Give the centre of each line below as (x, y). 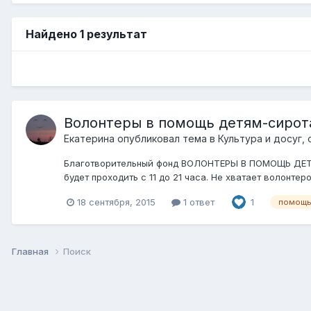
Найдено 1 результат (86, 34)
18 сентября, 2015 (116, 202)
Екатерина (89, 138)
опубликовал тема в (166, 138)
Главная (31, 252)
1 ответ (197, 202)
